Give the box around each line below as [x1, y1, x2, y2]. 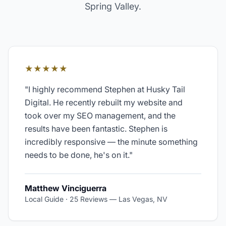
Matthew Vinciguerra [25, 183, 106, 193]
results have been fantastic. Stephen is [25, 124, 167, 134]
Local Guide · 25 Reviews [25, 195, 107, 203]
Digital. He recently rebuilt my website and [25, 97, 183, 107]
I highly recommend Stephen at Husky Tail [28, 84, 185, 94]
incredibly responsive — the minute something [25, 137, 198, 147]
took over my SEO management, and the [25, 110, 176, 121]
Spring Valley [85, 1, 139, 12]
